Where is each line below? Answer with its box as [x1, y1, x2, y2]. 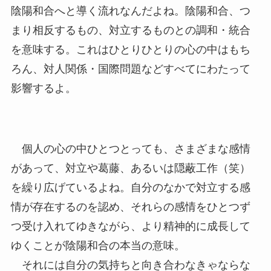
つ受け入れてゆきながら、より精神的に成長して [10, 220, 250, 233]
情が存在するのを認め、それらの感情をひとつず [10, 201, 250, 214]
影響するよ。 [10, 82, 76, 95]
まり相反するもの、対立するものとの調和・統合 [10, 24, 250, 37]
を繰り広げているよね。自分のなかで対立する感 [10, 181, 250, 194]
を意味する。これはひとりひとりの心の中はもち [10, 44, 250, 56]
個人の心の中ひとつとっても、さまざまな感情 [10, 143, 250, 155]
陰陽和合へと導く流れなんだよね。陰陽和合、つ [10, 5, 250, 18]
